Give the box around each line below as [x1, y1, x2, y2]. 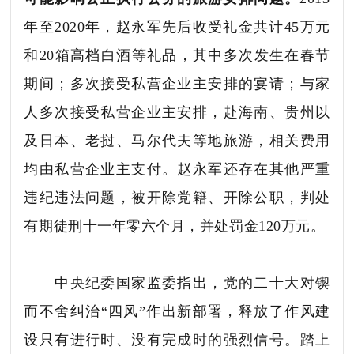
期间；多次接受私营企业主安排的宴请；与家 [24, 75, 330, 92]
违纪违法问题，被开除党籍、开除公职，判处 [24, 189, 330, 205]
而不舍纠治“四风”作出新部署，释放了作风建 [24, 303, 330, 319]
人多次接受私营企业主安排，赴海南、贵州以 [24, 104, 330, 120]
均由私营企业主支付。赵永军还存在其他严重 [24, 160, 330, 177]
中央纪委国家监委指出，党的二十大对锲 [24, 274, 330, 291]
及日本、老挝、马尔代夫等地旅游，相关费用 [24, 132, 330, 149]
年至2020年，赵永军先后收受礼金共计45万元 [24, 18, 330, 35]
